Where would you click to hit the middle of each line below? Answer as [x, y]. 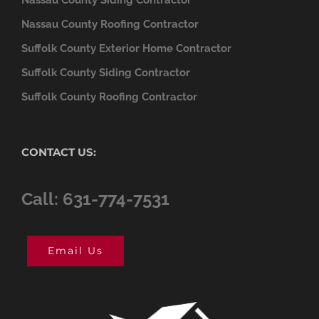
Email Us [75, 250]
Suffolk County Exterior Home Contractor [126, 48]
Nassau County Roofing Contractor [110, 24]
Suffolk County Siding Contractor [106, 72]
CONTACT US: [59, 152]
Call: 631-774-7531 [95, 199]
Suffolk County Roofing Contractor [109, 96]
